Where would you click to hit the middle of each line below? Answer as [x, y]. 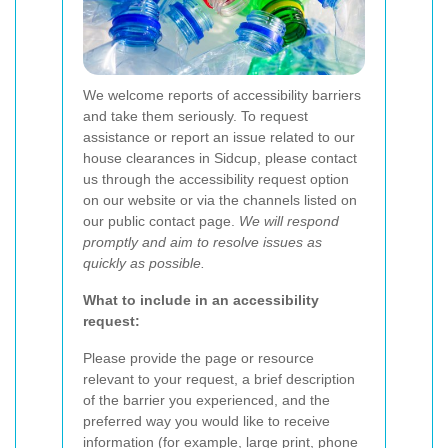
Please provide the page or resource [198, 358]
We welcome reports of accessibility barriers [222, 95]
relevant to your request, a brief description [219, 379]
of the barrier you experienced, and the [206, 400]
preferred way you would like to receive [206, 421]
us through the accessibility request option [216, 179]
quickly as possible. [144, 263]
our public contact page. [161, 221]
